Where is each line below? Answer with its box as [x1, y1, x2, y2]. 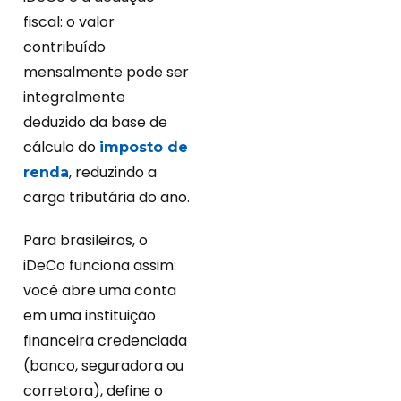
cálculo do [23, 137, 99, 158]
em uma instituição [23, 305, 156, 327]
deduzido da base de [23, 112, 167, 133]
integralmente [23, 87, 125, 108]
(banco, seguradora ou [23, 355, 183, 377]
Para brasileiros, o [23, 230, 148, 252]
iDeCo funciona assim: [23, 255, 176, 277]
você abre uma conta [23, 280, 176, 302]
